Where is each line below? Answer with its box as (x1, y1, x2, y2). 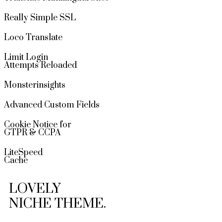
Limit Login (4, 52, 48, 63)
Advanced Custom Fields (4, 99, 100, 111)
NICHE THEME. (9, 195, 106, 212)
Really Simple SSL (4, 12, 76, 23)
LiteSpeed (4, 147, 43, 158)
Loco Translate (4, 32, 62, 43)
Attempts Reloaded (4, 59, 77, 71)
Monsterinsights (4, 79, 65, 91)
